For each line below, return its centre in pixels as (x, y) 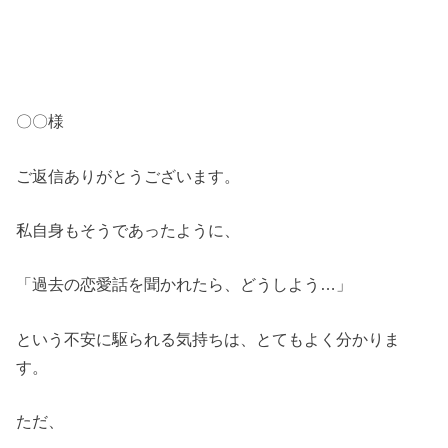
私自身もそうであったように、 (128, 230)
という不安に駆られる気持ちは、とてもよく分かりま (208, 338)
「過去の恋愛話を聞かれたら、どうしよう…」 (184, 284)
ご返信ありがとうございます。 (128, 175)
